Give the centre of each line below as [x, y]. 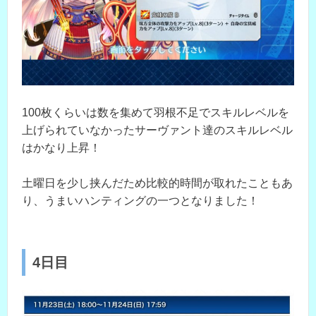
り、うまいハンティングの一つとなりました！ [140, 201]
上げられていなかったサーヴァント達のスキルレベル [157, 130]
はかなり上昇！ [61, 147]
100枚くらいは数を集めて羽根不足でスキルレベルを [156, 112]
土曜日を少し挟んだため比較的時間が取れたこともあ [157, 183]
